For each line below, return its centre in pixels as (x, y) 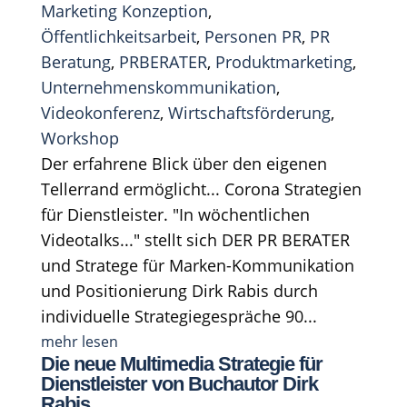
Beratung (75, 61)
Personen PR (253, 36)
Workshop (79, 138)
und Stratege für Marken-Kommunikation (197, 265)
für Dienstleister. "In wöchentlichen (175, 214)
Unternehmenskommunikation (158, 87)
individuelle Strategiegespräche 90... (179, 316)
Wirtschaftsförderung (249, 112)
